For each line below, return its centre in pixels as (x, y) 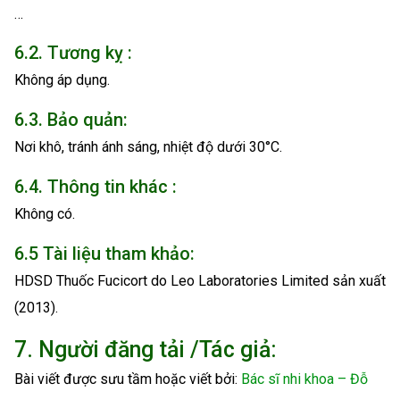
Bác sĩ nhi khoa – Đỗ (304, 379)
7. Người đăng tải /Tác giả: (146, 349)
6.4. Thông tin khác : (96, 186)
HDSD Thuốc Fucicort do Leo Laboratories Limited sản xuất (200, 280)
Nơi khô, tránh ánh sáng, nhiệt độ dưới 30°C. (148, 147)
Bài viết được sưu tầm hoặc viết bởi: (128, 379)
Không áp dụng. (62, 80)
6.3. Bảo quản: (71, 120)
